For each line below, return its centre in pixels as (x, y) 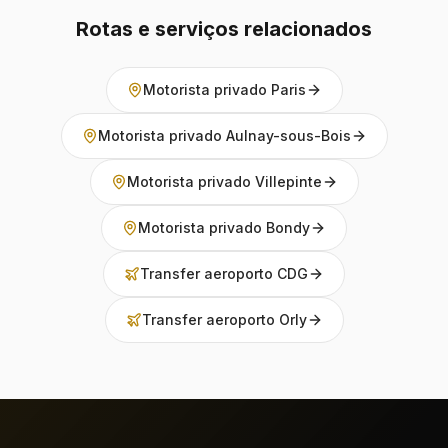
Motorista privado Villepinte (224, 181)
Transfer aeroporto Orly (224, 319)
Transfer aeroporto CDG (224, 273)
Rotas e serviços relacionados (224, 29)
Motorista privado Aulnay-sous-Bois (224, 135)
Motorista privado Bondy (224, 227)
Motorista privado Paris (224, 89)
